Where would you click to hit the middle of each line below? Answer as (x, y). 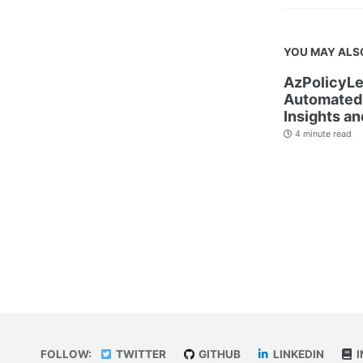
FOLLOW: (66, 354)
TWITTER (139, 354)
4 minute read (322, 135)
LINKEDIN (297, 354)
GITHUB (218, 354)
